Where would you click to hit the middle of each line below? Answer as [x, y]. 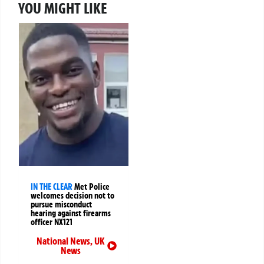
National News [64, 241]
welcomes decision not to [72, 195]
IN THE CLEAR [52, 187]
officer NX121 [52, 222]
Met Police [92, 187]
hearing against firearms [71, 213]
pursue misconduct [61, 204]
